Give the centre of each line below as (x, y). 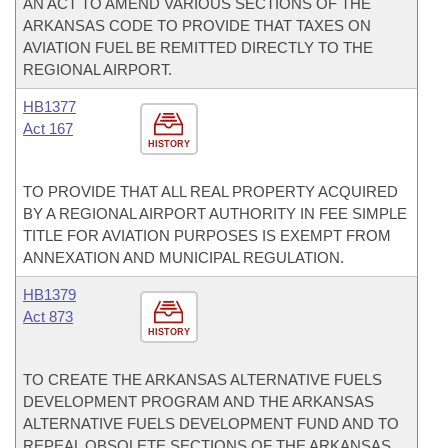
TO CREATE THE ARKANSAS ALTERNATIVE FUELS (202, 379)
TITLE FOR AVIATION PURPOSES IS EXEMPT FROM (207, 235)
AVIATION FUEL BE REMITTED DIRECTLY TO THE (198, 47)
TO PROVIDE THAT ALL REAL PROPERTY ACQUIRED (210, 191)
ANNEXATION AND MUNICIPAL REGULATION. (183, 257)
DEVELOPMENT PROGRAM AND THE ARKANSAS (198, 401)
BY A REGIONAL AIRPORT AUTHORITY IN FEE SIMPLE (215, 213)
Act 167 (48, 128)
